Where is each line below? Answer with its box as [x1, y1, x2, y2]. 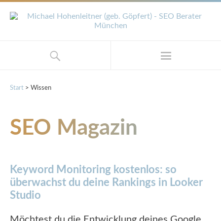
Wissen [31, 85, 51, 91]
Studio [10, 190, 41, 201]
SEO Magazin [10, 117, 138, 139]
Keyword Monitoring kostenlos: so [10, 164, 177, 175]
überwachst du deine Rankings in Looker [10, 177, 203, 188]
